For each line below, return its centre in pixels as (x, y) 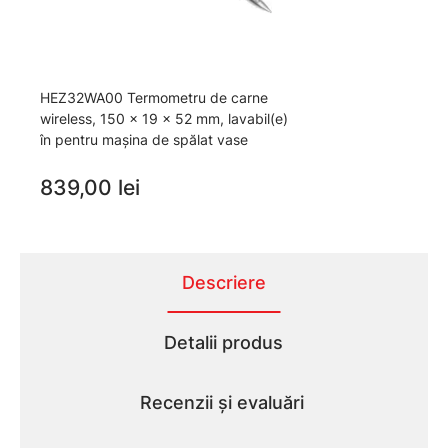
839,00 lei (90, 188)
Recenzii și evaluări (221, 403)
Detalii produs (223, 343)
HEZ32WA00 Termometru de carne (154, 98)
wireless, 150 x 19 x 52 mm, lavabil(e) (164, 119)
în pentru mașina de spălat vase (144, 140)
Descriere (223, 283)
